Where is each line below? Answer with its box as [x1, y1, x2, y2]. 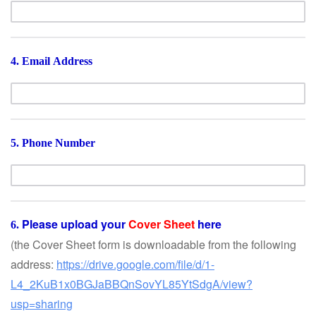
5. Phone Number [11, 137, 95, 149]
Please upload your [22, 216, 128, 232]
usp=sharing [11, 296, 73, 312]
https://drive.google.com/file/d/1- [56, 256, 214, 272]
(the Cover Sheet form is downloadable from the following [11, 236, 296, 253]
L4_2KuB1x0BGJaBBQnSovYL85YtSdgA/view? [11, 276, 253, 292]
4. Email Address [11, 55, 92, 67]
